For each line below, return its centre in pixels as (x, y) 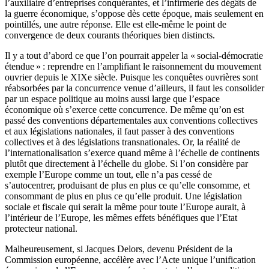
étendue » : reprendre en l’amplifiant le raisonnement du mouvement (133, 67)
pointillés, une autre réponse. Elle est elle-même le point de (116, 25)
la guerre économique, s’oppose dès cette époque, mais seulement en (134, 14)
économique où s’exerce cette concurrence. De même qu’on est (124, 110)
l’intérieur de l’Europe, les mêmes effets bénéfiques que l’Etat (121, 218)
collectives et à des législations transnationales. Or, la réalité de (122, 142)
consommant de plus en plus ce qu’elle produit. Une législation (123, 196)
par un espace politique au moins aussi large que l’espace (112, 99)
